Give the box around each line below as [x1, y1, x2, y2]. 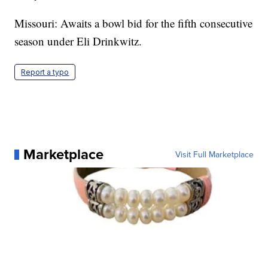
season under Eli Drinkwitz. [14, 33, 142, 49]
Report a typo [21, 68, 69, 77]
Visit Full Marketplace [175, 148, 254, 161]
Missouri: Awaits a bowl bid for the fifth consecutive [14, 16, 253, 31]
